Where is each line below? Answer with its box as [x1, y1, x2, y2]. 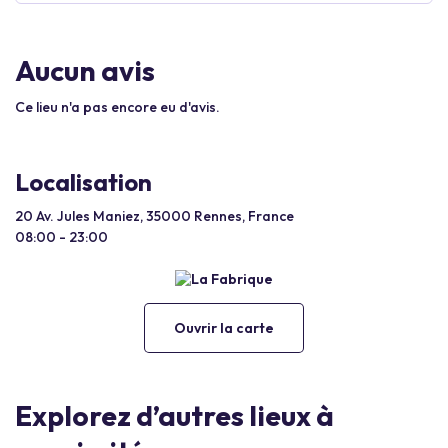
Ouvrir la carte [174, 318, 274, 337]
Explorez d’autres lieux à [15, 397, 334, 433]
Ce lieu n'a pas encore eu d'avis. [15, 98, 220, 116]
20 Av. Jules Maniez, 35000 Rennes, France [15, 207, 294, 225]
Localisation [15, 167, 152, 197]
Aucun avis [15, 53, 155, 88]
